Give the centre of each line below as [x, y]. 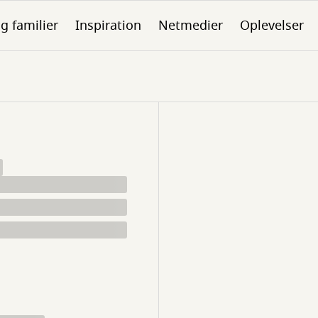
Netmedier [191, 26]
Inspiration [108, 26]
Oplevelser [272, 26]
